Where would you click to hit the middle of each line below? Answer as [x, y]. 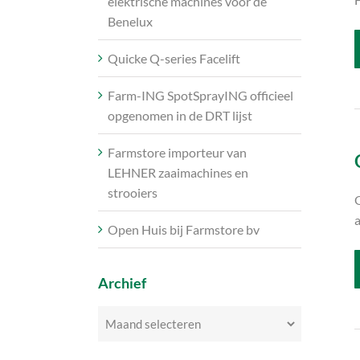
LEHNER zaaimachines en [178, 173]
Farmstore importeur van [177, 153]
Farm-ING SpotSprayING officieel [200, 96]
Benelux [130, 22]
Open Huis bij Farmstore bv [184, 230]
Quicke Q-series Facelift [174, 59]
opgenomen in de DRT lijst [180, 116]
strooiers [133, 193]
